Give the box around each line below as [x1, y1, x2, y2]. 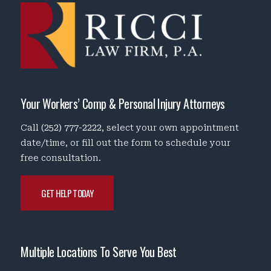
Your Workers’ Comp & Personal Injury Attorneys [21, 94, 225, 113]
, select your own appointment [102, 123, 240, 132]
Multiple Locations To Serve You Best [21, 243, 177, 261]
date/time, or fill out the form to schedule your [21, 138, 231, 148]
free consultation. [21, 153, 102, 163]
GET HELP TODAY [41, 186, 94, 200]
